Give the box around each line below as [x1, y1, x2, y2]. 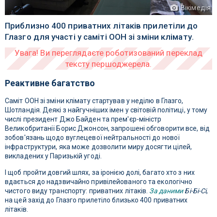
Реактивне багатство [5, 78, 95, 89]
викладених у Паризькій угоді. [5, 152, 102, 160]
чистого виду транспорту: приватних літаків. [5, 187, 150, 195]
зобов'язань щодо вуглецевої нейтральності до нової [5, 134, 180, 142]
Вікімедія [181, 4, 211, 12]
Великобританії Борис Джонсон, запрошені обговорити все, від [5, 124, 210, 133]
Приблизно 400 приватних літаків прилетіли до [5, 21, 198, 31]
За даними [149, 187, 184, 195]
